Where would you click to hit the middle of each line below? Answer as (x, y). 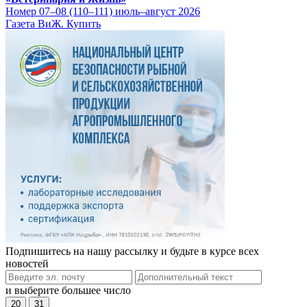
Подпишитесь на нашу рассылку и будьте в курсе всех (132, 251)
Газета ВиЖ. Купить (53, 24)
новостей (27, 264)
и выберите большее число (68, 291)
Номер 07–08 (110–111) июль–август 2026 (103, 12)
